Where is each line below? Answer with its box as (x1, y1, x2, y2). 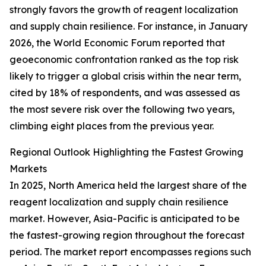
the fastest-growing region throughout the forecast (9, 229, 245, 242)
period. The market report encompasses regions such (9, 246, 251, 258)
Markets (9, 163, 47, 175)
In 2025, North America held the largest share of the (9, 179, 247, 192)
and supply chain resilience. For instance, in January (9, 20, 248, 33)
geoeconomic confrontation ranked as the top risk (9, 53, 239, 66)
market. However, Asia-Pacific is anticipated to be (9, 213, 240, 225)
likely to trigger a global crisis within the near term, (9, 70, 241, 83)
